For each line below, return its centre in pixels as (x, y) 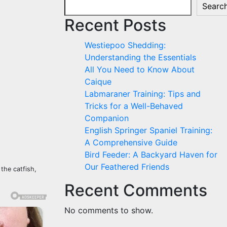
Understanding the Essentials (140, 57)
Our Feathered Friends (127, 166)
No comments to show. (109, 210)
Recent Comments (136, 190)
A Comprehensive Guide (131, 142)
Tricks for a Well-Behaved (134, 106)
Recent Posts (115, 25)
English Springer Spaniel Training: (148, 130)
